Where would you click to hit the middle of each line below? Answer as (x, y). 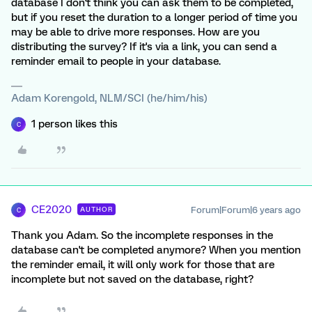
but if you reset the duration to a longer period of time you (154, 17)
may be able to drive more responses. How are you (135, 32)
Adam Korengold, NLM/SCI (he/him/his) (109, 98)
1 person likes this (75, 124)
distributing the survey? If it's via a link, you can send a (144, 47)
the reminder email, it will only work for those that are (143, 265)
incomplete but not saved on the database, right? (132, 279)
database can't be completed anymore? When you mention (156, 250)
